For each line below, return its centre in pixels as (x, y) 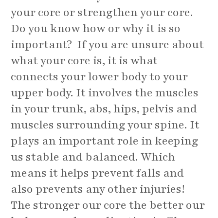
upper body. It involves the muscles (105, 93)
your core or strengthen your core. (102, 13)
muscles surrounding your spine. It (105, 125)
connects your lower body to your (100, 77)
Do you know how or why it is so (96, 29)
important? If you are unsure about (108, 45)
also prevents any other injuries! (98, 189)
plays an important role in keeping (105, 141)
